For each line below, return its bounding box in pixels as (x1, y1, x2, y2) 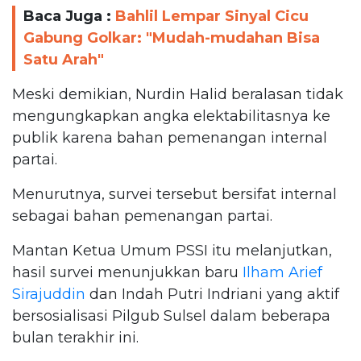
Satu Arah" (23, 50, 104, 68)
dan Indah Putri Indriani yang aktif (85, 284, 339, 303)
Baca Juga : (23, 6, 115, 25)
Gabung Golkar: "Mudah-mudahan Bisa (23, 28, 320, 47)
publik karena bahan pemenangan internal (12, 128, 327, 147)
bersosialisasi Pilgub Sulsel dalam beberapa (12, 306, 330, 325)
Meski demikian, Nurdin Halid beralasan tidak (12, 85, 343, 103)
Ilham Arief (239, 263, 322, 281)
